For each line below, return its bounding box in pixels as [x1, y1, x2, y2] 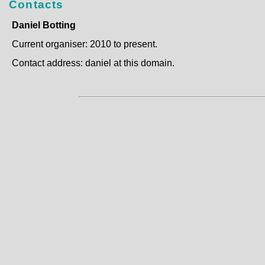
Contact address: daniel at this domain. [12, 57, 174, 68]
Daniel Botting [12, 20, 76, 30]
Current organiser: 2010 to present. [12, 38, 157, 49]
